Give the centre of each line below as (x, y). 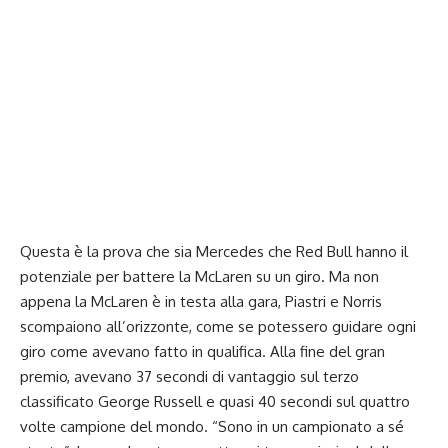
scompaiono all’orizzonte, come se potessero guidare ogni (218, 326)
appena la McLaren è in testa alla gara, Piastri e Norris (201, 301)
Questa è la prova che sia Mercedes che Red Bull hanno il (214, 251)
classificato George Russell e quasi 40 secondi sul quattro (215, 401)
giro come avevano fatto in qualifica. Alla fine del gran (202, 351)
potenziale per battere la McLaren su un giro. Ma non (199, 276)
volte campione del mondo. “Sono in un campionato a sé (212, 426)
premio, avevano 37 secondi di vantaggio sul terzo (189, 376)
